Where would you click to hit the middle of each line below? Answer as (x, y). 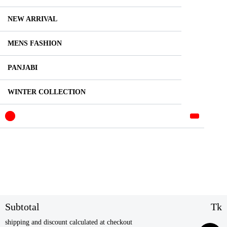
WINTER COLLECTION (47, 92)
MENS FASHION (35, 43)
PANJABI (23, 67)
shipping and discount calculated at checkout (69, 222)
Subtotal (22, 207)
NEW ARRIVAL (32, 19)
